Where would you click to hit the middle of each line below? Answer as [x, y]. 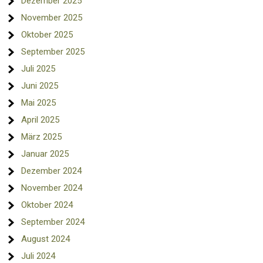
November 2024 [52, 188]
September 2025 [53, 51]
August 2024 [46, 239]
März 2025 [42, 136]
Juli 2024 [38, 256]
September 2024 [53, 222]
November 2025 [52, 17]
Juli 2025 [38, 68]
